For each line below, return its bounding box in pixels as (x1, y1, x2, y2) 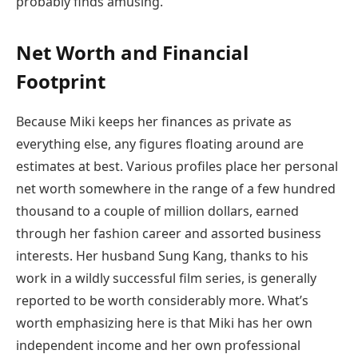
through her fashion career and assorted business (16, 224, 321, 242)
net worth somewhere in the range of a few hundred (16, 179, 336, 197)
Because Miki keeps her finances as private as (16, 112, 292, 130)
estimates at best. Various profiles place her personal (16, 157, 338, 175)
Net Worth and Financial (16, 38, 249, 66)
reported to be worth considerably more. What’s (16, 291, 308, 309)
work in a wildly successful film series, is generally (16, 268, 316, 287)
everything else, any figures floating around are (16, 134, 304, 153)
